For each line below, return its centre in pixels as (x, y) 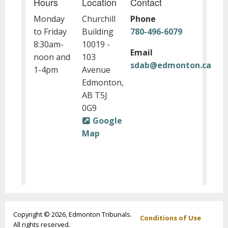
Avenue (96, 69)
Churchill (98, 19)
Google (107, 120)
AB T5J (94, 95)
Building (97, 31)
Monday (49, 19)
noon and (52, 57)
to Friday (50, 31)
